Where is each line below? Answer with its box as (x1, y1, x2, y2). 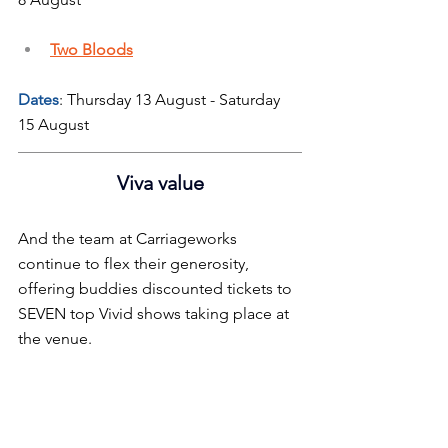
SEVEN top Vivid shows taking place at (18, 303, 293, 323)
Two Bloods (50, 39, 133, 59)
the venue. (18, 328, 92, 348)
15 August (18, 114, 89, 134)
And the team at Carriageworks (18, 228, 241, 248)
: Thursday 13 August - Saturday (59, 89, 284, 109)
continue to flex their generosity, (18, 253, 253, 273)
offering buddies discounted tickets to (18, 278, 296, 298)
